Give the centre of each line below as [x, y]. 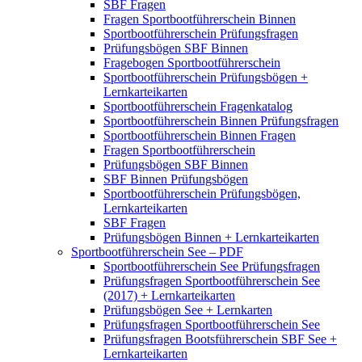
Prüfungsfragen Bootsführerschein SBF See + [220, 339]
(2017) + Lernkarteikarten [169, 296]
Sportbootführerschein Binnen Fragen [200, 136]
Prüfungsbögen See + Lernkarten [188, 310]
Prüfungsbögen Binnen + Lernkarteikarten [211, 238]
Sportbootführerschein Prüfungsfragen [201, 34]
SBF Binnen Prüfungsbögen [176, 179]
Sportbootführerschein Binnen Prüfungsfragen [221, 121]
